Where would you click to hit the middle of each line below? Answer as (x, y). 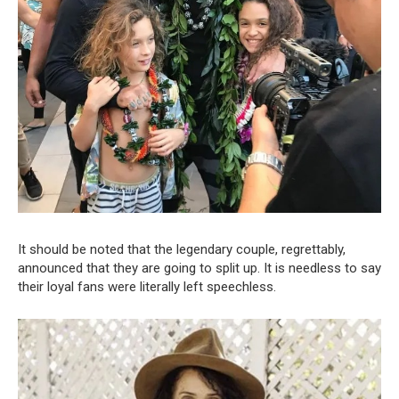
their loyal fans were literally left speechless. (147, 286)
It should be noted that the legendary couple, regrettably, (182, 249)
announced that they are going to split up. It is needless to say (199, 268)
